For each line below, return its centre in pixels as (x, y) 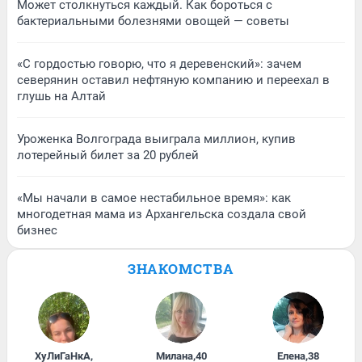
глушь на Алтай (61, 96)
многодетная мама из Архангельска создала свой (162, 214)
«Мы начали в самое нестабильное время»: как (154, 198)
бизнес (37, 230)
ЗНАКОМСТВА (181, 268)
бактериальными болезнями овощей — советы (153, 21)
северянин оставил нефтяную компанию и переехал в (173, 80)
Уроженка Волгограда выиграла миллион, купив (156, 139)
